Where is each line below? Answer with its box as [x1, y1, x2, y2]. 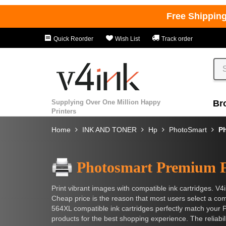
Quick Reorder [52, 35, 93, 42]
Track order [160, 35, 193, 42]
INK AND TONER [82, 125, 137, 134]
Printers [51, 107, 76, 115]
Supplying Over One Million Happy [51, 98, 160, 106]
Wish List [114, 35, 140, 42]
